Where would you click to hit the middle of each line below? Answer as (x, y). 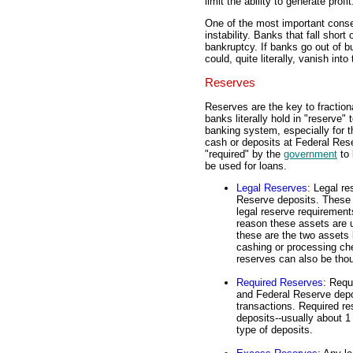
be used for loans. (246, 165)
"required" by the (244, 154)
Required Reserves (280, 283)
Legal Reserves (272, 188)
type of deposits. (275, 330)
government (310, 154)
